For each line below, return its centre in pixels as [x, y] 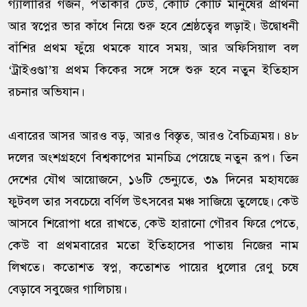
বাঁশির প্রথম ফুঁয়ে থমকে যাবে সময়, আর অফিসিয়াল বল [153, 48]
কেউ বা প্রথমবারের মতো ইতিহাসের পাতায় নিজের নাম [153, 246]
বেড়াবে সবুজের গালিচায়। [68, 290]
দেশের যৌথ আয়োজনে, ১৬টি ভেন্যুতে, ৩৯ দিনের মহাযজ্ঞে [153, 180]
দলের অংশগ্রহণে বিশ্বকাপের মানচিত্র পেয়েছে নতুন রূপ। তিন [153, 158]
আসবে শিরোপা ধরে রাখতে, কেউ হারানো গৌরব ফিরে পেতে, [153, 224]
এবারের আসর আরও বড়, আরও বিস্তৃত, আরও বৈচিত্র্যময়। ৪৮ [153, 136]
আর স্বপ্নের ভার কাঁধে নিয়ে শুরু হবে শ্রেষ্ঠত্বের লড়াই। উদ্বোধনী [153, 26]
